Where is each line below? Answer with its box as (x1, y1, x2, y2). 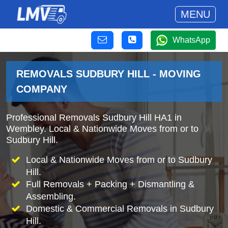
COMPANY (16, 83, 67, 95)
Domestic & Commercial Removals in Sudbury (25, 204, 214, 214)
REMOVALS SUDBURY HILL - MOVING (16, 68, 201, 79)
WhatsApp (173, 36, 210, 44)
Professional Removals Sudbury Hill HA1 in (6, 112, 182, 123)
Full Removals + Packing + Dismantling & (25, 179, 194, 189)
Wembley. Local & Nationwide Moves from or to (6, 124, 198, 134)
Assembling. (25, 191, 76, 202)
